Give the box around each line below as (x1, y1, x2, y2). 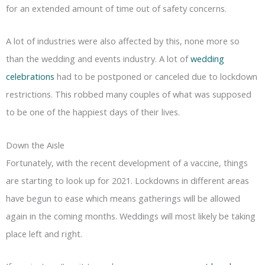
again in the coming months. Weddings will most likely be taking (6, 209, 256, 222)
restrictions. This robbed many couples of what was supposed (6, 88, 251, 101)
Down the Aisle (6, 138, 64, 151)
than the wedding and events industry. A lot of (6, 53, 190, 65)
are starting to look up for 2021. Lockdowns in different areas (6, 174, 249, 186)
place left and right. (6, 227, 82, 240)
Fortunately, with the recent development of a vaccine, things (6, 156, 248, 169)
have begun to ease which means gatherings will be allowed (6, 192, 240, 204)
